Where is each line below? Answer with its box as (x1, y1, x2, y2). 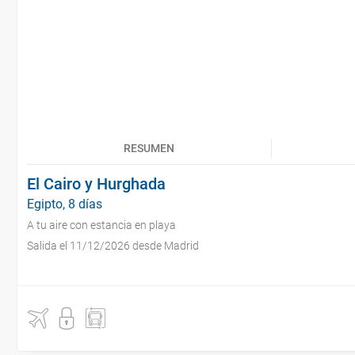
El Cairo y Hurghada (27, 174, 166, 193)
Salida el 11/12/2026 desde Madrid (27, 239, 199, 252)
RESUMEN (124, 142, 174, 155)
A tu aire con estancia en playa (27, 219, 176, 231)
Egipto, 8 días (27, 197, 102, 212)
